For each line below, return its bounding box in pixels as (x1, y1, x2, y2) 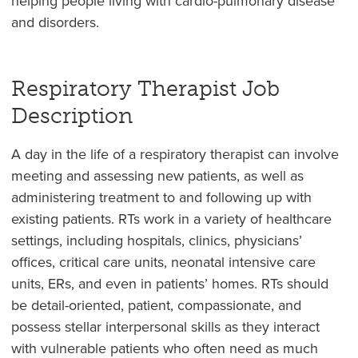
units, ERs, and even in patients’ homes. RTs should (10, 273, 328, 295)
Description (10, 103, 133, 129)
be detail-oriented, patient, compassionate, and (10, 295, 301, 316)
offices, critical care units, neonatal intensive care (10, 252, 316, 273)
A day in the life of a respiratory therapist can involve (10, 144, 339, 165)
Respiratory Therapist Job (10, 76, 280, 102)
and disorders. (10, 12, 99, 34)
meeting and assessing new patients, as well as (10, 165, 304, 187)
